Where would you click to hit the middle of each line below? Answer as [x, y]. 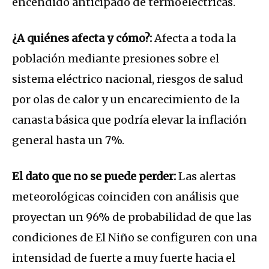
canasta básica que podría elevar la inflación [129, 119]
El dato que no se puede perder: [94, 176]
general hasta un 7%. [68, 140]
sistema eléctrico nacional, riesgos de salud [128, 79]
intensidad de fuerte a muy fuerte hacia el [124, 258]
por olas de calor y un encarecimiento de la [126, 99]
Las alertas [206, 176]
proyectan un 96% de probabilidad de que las [132, 217]
